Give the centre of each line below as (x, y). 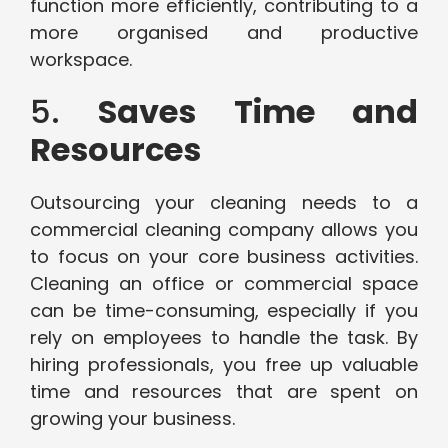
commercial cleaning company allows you (224, 230)
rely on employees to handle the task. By (224, 338)
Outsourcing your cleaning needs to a (224, 203)
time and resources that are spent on (224, 392)
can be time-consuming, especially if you (224, 311)
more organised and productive (224, 33)
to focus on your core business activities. (224, 257)
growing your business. (135, 419)
